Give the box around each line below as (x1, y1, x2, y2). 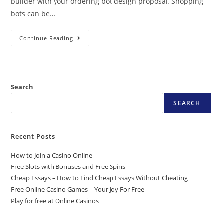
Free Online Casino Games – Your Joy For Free (11, 185, 145, 194)
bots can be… (11, 9, 55, 18)
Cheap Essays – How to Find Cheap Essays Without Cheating (11, 173, 188, 182)
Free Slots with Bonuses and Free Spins (11, 162, 126, 171)
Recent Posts (11, 132, 55, 141)
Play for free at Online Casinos (11, 196, 99, 205)
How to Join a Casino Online (11, 151, 93, 160)
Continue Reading (19, 34, 74, 42)
